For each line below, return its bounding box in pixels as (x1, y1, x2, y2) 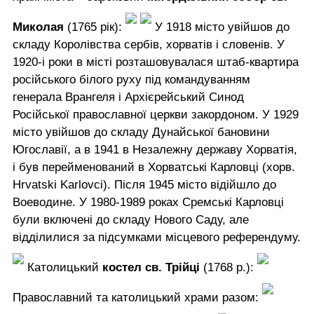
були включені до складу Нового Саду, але (13, 212, 249, 226)
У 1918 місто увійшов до (151, 20, 289, 34)
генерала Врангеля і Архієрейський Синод (13, 90, 244, 104)
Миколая (13, 20, 64, 34)
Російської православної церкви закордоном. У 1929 (13, 107, 299, 121)
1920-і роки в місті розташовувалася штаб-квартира (13, 55, 299, 69)
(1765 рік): (64, 20, 125, 34)
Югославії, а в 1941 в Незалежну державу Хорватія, (13, 142, 297, 156)
